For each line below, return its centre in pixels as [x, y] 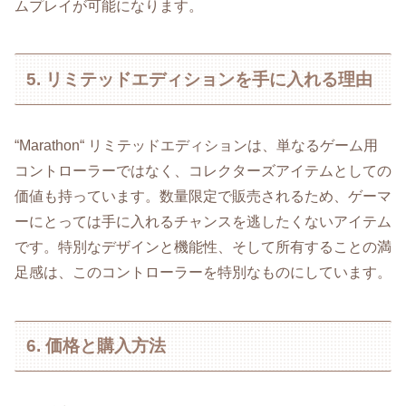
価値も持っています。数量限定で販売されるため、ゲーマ [203, 197]
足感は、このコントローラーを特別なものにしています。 [203, 273]
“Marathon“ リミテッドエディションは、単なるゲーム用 [196, 146]
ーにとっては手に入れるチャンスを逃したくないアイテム [203, 222]
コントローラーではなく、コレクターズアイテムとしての [203, 171]
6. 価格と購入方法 [97, 346]
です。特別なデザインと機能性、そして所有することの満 [203, 247]
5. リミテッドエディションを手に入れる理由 [200, 79]
